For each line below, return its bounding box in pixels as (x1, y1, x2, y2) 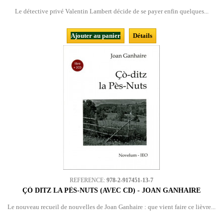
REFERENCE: (70, 177, 107, 184)
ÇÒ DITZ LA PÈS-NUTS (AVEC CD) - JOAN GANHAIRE (22, 187, 201, 194)
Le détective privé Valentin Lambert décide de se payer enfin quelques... (14, 7, 209, 15)
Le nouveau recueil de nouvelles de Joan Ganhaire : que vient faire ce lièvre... (7, 203, 216, 211)
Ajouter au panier (71, 32, 120, 39)
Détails (133, 32, 152, 39)
